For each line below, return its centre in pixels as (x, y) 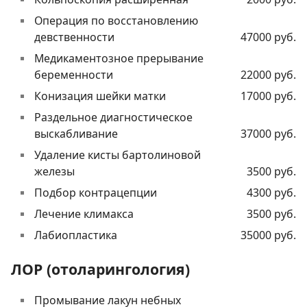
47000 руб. (268, 37)
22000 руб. (268, 75)
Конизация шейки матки (100, 96)
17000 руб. (268, 96)
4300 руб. (271, 193)
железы (54, 172)
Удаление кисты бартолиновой (118, 155)
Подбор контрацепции (96, 193)
